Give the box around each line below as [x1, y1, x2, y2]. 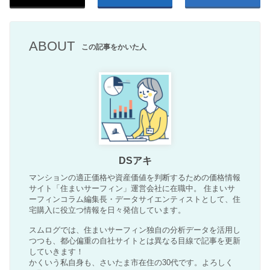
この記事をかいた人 [81, 43, 147, 52]
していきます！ [29, 247, 84, 257]
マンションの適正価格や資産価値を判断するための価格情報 [29, 173, 241, 183]
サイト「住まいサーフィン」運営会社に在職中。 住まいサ [29, 184, 236, 193]
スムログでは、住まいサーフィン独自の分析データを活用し [29, 225, 241, 235]
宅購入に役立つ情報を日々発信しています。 [29, 206, 186, 215]
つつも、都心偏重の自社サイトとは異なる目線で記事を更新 [29, 236, 241, 246]
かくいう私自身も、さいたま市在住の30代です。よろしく [29, 258, 234, 268]
